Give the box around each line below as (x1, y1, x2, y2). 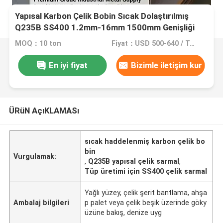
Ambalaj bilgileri (13, 198, 70, 207)
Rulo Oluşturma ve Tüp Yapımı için (15, 34, 144, 44)
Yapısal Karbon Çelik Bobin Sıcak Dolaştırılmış (15, 11, 189, 21)
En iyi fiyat (49, 60, 88, 70)
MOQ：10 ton (15, 39, 62, 48)
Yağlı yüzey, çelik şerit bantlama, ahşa (85, 188, 208, 197)
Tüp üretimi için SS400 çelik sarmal (85, 167, 208, 175)
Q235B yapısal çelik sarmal (88, 157, 180, 165)
